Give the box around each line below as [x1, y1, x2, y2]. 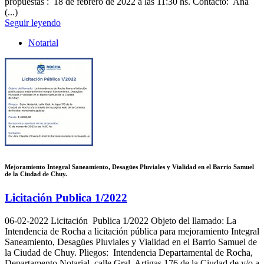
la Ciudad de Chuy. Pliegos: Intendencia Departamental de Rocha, [5, 247, 253, 258]
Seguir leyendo [5, 17, 61, 28]
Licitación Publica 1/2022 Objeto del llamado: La [48, 216, 236, 226]
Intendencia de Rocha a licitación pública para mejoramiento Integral [5, 226, 259, 237]
